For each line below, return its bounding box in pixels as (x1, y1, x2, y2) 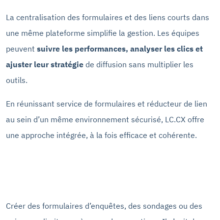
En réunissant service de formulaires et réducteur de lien (6, 98, 207, 109)
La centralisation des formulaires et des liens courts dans (6, 12, 209, 22)
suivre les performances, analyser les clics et (35, 43, 203, 54)
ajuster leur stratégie (6, 59, 83, 69)
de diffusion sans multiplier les (83, 59, 193, 69)
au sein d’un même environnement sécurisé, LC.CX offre (6, 114, 204, 124)
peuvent (6, 43, 35, 54)
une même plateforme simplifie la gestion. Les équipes (6, 27, 199, 38)
